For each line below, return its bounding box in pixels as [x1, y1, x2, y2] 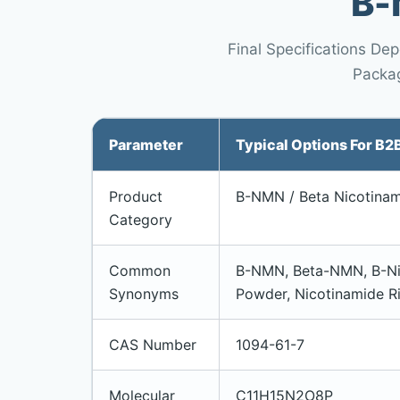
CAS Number [109, 336, 196, 354]
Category [109, 211, 172, 229]
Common [109, 262, 171, 279]
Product [109, 187, 162, 205]
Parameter [109, 136, 183, 154]
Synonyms [109, 285, 179, 303]
